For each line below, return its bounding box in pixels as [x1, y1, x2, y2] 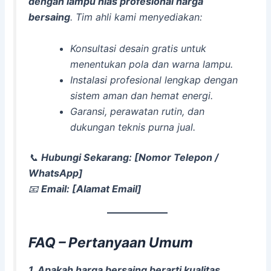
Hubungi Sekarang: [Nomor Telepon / [41, 151, 219, 164]
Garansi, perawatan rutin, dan [70, 105, 204, 118]
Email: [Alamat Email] [41, 183, 142, 195]
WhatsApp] [28, 167, 83, 180]
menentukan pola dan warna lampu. [70, 58, 233, 71]
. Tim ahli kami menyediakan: [70, 11, 203, 24]
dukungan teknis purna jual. [70, 121, 195, 134]
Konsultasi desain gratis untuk [70, 42, 206, 55]
